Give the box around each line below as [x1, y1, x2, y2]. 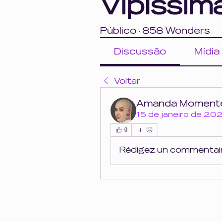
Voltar [114, 77, 140, 86]
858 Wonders [142, 26, 210, 36]
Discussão [114, 47, 166, 56]
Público [100, 26, 136, 36]
